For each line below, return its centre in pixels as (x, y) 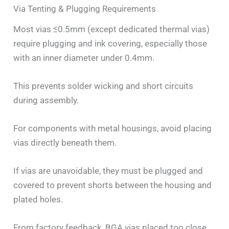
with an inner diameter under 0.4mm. (84, 58)
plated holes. (38, 200)
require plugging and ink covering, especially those (110, 43)
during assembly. (46, 100)
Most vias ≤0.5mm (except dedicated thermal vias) (112, 29)
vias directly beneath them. (65, 142)
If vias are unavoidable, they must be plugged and (108, 171)
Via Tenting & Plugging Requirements (85, 8)
